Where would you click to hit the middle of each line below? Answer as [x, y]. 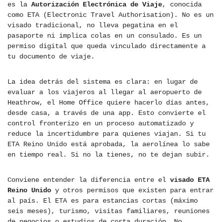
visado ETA [190, 180]
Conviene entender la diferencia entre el [89, 180]
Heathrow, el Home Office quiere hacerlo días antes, [109, 103]
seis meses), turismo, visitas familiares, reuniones [109, 211]
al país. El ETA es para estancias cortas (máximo [103, 201]
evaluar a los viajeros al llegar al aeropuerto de [105, 92]
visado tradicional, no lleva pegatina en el [93, 26]
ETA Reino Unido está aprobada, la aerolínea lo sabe [109, 144]
